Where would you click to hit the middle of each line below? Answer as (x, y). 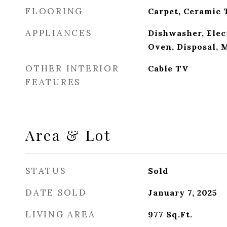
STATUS (46, 171)
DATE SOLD (56, 193)
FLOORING (54, 11)
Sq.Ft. (179, 214)
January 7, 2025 (182, 193)
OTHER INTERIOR (72, 68)
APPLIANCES (59, 33)
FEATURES (53, 82)
